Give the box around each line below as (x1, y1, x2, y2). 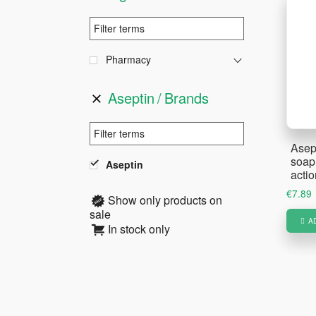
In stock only (108, 221, 171, 238)
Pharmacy (106, 52, 152, 67)
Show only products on (108, 191, 223, 208)
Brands (164, 87, 209, 108)
